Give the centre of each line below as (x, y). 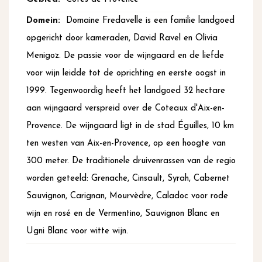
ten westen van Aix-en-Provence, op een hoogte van (126, 144)
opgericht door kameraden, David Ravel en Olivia (122, 39)
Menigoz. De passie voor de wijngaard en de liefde (125, 56)
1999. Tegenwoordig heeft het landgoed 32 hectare (126, 91)
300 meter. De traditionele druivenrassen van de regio (131, 161)
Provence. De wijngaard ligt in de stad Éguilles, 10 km (130, 126)
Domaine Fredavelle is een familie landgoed (150, 21)
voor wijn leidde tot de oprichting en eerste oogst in (126, 74)
